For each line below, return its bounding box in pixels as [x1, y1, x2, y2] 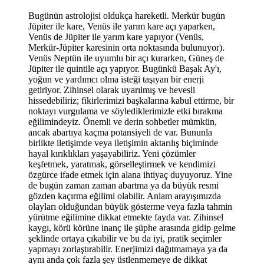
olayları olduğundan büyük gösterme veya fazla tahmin [28, 201, 232, 212]
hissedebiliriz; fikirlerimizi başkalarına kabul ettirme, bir [28, 95, 234, 105]
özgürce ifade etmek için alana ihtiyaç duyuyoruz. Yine [28, 169, 232, 180]
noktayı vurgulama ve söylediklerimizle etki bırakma [28, 105, 223, 116]
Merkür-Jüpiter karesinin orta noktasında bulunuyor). [28, 42, 225, 52]
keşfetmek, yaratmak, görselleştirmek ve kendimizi [28, 159, 216, 169]
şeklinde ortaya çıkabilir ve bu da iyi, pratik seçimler [28, 233, 222, 243]
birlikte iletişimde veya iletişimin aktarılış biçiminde [28, 137, 218, 148]
